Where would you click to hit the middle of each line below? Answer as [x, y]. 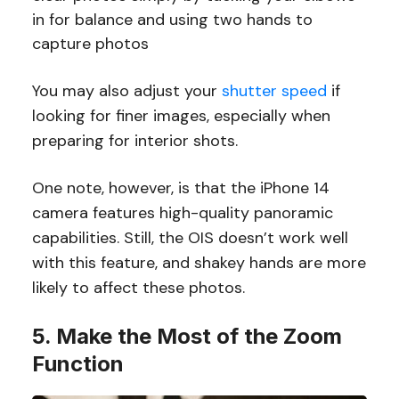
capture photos [90, 44]
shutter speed [274, 91]
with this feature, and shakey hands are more [199, 263]
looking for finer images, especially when [181, 116]
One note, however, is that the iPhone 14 [180, 188]
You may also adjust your [126, 91]
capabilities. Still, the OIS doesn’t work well [190, 238]
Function [77, 364]
